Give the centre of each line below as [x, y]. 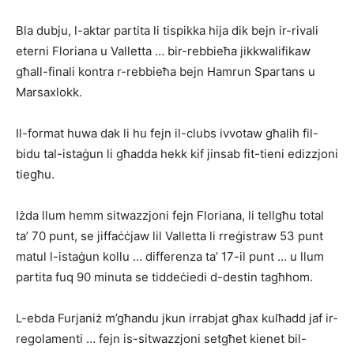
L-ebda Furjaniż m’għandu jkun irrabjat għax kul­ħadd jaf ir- [177, 318]
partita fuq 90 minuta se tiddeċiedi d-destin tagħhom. [164, 277]
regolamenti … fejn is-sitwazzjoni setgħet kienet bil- [161, 339]
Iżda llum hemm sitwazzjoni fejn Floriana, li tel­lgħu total [170, 216]
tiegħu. [35, 175]
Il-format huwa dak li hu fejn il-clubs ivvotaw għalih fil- [167, 134]
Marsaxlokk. [49, 92]
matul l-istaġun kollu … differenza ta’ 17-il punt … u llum [170, 257]
